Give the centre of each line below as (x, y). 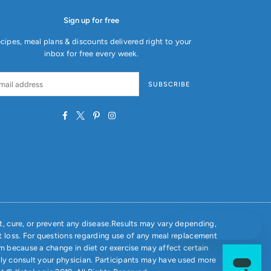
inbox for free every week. (91, 54)
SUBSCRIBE (169, 84)
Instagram (134, 114)
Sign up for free (91, 21)
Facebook (85, 114)
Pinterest (116, 114)
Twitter (97, 114)
